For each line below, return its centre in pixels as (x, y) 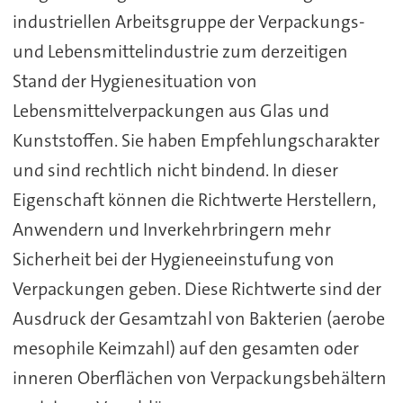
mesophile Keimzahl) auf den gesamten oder (185, 348)
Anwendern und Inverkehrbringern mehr (171, 229)
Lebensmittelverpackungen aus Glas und (170, 110)
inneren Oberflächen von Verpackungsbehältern (199, 377)
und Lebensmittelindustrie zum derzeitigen (180, 51)
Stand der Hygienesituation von (134, 81)
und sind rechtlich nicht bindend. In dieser (175, 170)
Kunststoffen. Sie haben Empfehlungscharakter (196, 140)
